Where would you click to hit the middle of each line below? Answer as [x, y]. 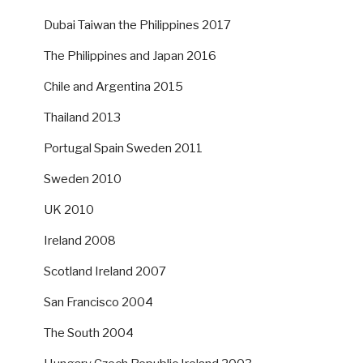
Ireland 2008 [80, 240]
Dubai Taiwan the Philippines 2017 [137, 25]
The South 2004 [89, 333]
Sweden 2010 [83, 179]
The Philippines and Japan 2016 [130, 56]
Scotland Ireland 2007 [105, 271]
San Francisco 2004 [98, 302]
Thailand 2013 [82, 117]
